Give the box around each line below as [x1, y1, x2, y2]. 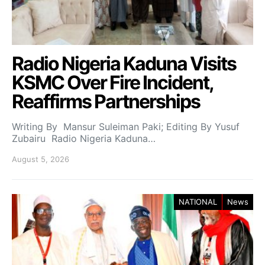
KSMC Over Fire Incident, [12, 70, 213, 94]
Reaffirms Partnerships [12, 89, 200, 113]
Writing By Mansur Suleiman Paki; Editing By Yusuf [12, 120, 240, 132]
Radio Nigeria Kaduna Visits [12, 51, 236, 75]
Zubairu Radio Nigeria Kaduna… [12, 132, 156, 144]
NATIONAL [179, 196, 217, 206]
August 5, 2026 [12, 154, 69, 164]
